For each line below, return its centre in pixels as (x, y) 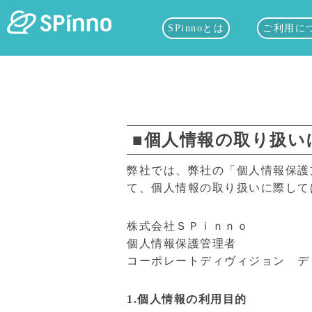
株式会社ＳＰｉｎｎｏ (188, 226)
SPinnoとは (196, 28)
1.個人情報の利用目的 (187, 299)
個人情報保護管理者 (182, 243)
